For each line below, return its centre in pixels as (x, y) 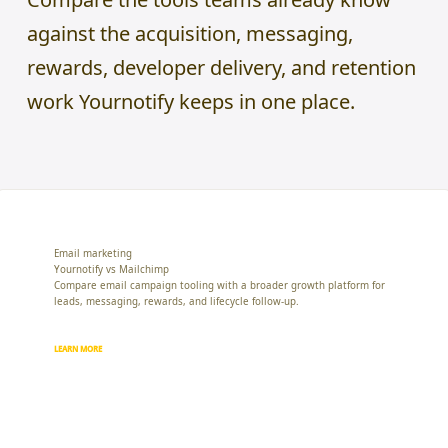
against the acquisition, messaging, (190, 33)
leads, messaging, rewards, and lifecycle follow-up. (176, 301)
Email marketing (93, 253)
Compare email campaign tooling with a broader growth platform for (219, 285)
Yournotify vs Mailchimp (111, 269)
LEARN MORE (78, 348)
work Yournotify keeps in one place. (191, 101)
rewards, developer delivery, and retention (221, 67)
